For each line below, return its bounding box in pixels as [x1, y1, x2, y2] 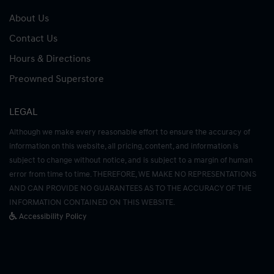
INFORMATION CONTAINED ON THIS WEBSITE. [9, 197, 175, 207]
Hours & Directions [9, 52, 91, 65]
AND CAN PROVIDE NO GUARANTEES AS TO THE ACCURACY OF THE [9, 183, 251, 193]
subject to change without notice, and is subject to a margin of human [9, 155, 253, 165]
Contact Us [9, 32, 57, 45]
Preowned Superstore [9, 72, 104, 85]
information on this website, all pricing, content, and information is [9, 141, 239, 151]
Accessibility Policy [17, 211, 87, 221]
